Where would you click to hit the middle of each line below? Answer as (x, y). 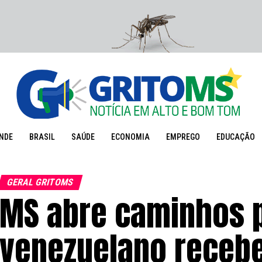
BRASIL (42, 137)
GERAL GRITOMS (40, 182)
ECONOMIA (130, 137)
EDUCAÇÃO (235, 137)
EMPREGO (183, 137)
